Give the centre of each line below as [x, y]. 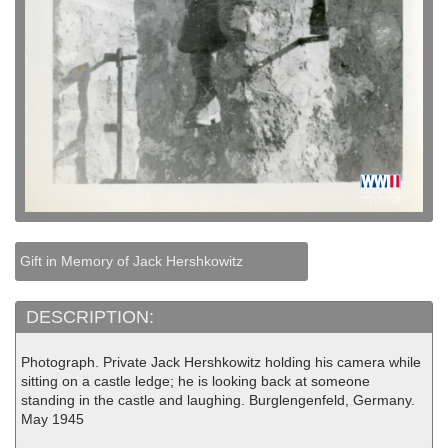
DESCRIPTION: [92, 317]
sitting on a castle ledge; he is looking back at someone [195, 381]
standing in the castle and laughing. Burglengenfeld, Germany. [218, 400]
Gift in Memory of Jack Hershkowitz [131, 261]
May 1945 [52, 419]
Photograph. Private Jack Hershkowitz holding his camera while [221, 362]
